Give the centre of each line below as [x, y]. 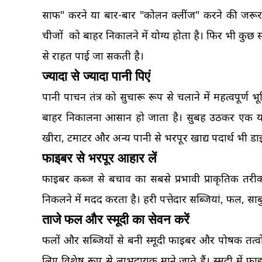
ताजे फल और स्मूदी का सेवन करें [116, 220]
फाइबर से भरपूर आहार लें [99, 158]
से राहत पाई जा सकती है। [93, 56]
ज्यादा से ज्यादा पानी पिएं [96, 76]
